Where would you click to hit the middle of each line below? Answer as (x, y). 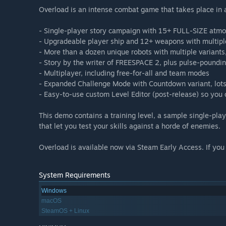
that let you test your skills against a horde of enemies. (130, 126)
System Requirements (75, 175)
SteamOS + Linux (65, 211)
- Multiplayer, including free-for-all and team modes (124, 73)
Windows (54, 191)
